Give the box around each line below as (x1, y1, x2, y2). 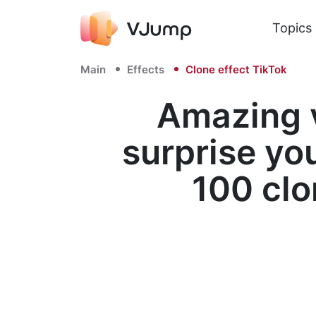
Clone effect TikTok (186, 63, 287, 76)
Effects (127, 63, 164, 76)
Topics (272, 20, 312, 35)
